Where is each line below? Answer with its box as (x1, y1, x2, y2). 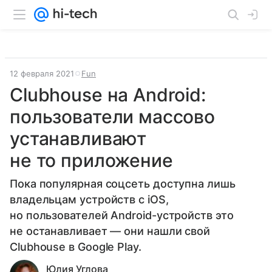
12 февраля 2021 (10, 69, 74, 78)
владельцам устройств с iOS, (10, 193, 169, 206)
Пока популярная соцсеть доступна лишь (10, 177, 236, 190)
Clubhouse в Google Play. (10, 240, 141, 253)
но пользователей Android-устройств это (10, 209, 234, 222)
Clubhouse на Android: (10, 84, 206, 106)
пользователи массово (10, 106, 216, 127)
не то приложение (10, 149, 173, 171)
